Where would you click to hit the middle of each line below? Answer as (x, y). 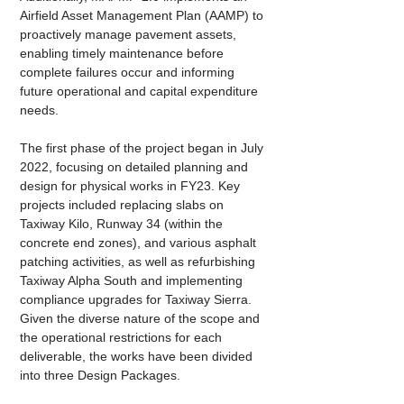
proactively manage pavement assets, (130, 34)
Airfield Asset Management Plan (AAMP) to (143, 15)
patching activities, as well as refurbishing (139, 262)
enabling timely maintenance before (124, 53)
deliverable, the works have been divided (138, 356)
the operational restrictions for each (123, 337)
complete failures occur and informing (129, 72)
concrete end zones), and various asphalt (140, 243)
